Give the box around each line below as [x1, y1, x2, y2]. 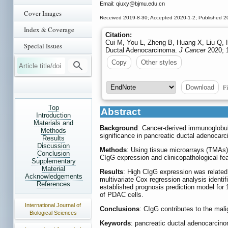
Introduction [36, 111, 71, 119]
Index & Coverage [24, 25, 74, 34]
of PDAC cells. [100, 191, 144, 199]
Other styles [141, 59, 177, 67]
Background [100, 124, 138, 132]
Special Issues [24, 41, 62, 50]
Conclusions [100, 205, 139, 213]
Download [186, 83, 214, 92]
